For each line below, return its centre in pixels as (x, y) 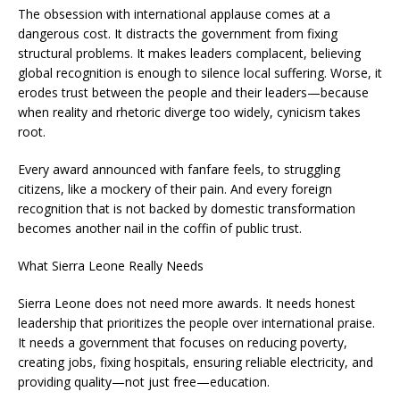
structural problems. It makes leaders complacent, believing (189, 53)
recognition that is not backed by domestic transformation (187, 208)
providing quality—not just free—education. (144, 382)
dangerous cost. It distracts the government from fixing (178, 33)
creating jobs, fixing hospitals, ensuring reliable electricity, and (196, 362)
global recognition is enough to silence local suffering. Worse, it (200, 73)
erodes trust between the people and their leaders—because (193, 92)
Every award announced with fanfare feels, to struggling (179, 169)
